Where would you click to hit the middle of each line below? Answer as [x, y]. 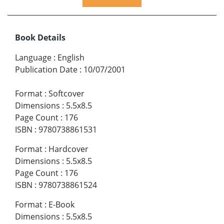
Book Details [40, 37]
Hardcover [68, 149]
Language [33, 57]
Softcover [66, 93]
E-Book [61, 204]
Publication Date [46, 69]
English [71, 57]
